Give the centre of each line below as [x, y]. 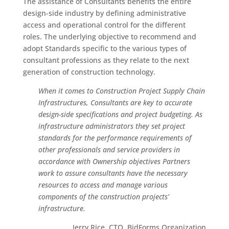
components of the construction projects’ [104, 197]
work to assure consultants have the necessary [113, 173]
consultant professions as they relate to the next [106, 60]
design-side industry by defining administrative [104, 13]
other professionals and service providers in [109, 150]
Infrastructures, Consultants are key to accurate [115, 102]
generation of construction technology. [89, 72]
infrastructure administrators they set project [111, 126]
